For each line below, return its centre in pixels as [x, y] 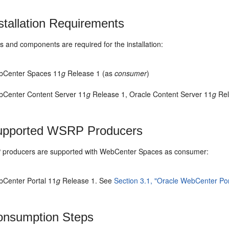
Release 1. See [87, 180]
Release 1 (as [90, 73]
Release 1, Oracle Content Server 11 [152, 94]
